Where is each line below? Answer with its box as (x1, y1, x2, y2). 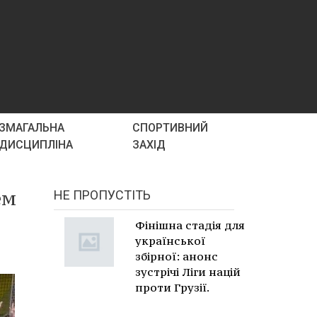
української (135, 234, 205, 248)
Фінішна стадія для (135, 218, 245, 232)
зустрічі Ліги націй (135, 265, 241, 279)
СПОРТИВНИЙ (132, 121, 209, 134)
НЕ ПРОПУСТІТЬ (54, 188, 151, 202)
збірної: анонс (135, 249, 218, 263)
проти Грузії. (135, 280, 209, 294)
